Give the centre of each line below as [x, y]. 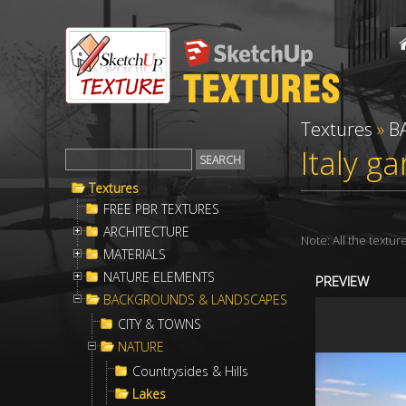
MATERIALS [135, 254]
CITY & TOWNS [159, 324]
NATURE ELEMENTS [159, 277]
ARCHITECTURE [146, 232]
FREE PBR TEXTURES [161, 209]
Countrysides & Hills [190, 371]
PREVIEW [342, 281]
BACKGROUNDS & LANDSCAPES [195, 300]
